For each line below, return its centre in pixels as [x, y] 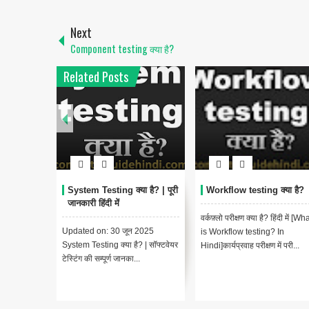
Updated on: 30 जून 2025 [108, 231]
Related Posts [96, 77]
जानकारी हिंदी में [93, 203]
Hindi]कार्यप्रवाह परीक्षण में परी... [250, 246]
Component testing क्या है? [122, 49]
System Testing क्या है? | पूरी [123, 190]
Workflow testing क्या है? [255, 190]
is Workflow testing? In [242, 232]
